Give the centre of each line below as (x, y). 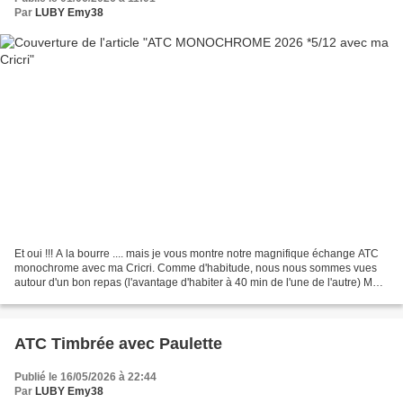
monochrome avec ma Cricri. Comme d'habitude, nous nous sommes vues (196, 268)
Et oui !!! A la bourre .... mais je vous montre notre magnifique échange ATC (197, 253)
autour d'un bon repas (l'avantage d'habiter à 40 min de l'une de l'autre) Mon (200, 282)
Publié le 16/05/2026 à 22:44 (85, 376)
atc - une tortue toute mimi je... (87, 296)
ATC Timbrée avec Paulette (118, 343)
